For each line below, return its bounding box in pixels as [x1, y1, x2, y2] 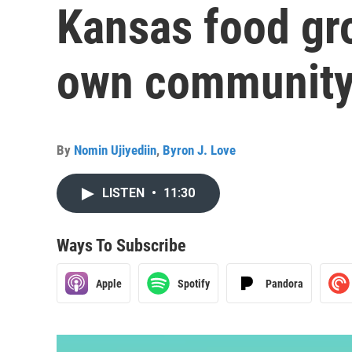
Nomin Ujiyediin [74, 142, 156, 158]
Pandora [266, 277, 303, 290]
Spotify [178, 277, 210, 290]
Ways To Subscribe [57, 236, 186, 255]
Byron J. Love [163, 142, 236, 158]
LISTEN [102, 185, 148, 200]
